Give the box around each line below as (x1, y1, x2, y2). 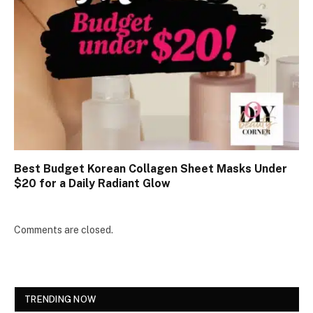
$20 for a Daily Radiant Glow (14, 176, 170, 190)
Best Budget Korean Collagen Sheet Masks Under (14, 161, 287, 175)
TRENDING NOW (24, 293, 96, 305)
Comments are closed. (14, 224, 113, 235)
